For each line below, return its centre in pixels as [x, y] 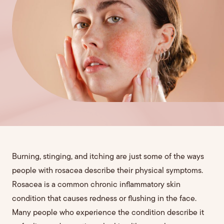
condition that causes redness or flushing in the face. [104, 199]
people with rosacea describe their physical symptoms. [107, 171]
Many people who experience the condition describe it [108, 213]
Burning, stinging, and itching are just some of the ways [108, 157]
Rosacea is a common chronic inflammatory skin [96, 185]
